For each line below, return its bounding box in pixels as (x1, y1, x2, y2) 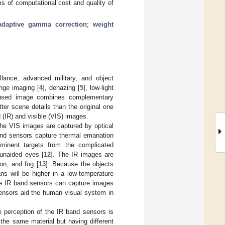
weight (93, 20, 114, 28)
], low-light (83, 83, 114, 91)
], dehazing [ (43, 83, 80, 91)
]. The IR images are (51, 150, 114, 158)
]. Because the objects (45, 160, 114, 168)
